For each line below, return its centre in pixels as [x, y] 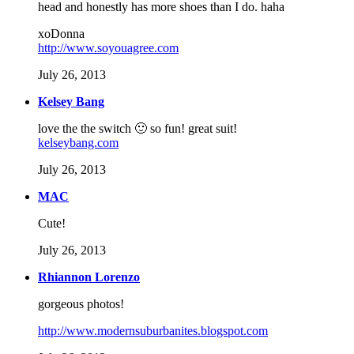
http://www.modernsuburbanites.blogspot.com [153, 331]
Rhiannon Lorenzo [89, 277]
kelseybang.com [78, 143]
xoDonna [61, 34]
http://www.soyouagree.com [108, 48]
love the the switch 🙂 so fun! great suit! [137, 129]
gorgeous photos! [81, 304]
